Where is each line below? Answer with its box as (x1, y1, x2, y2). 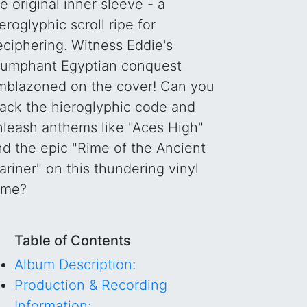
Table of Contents (14, 232, 131, 249)
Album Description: (14, 256, 136, 273)
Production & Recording (14, 277, 167, 293)
